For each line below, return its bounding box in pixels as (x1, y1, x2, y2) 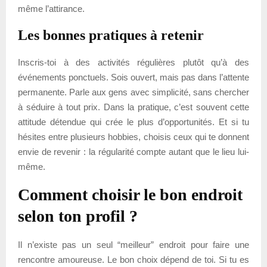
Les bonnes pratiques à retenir (18, 27, 204, 43)
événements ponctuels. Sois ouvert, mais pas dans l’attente (18, 72, 249, 82)
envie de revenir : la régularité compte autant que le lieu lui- (18, 146, 249, 157)
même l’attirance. (18, 3, 85, 14)
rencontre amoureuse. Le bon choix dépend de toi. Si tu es (18, 254, 249, 265)
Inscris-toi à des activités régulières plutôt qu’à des (18, 57, 249, 67)
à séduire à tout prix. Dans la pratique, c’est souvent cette (18, 101, 249, 112)
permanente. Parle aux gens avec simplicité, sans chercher (18, 86, 249, 97)
